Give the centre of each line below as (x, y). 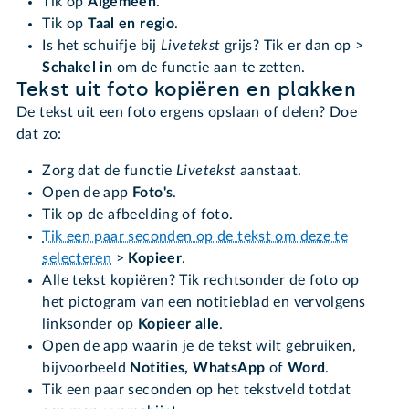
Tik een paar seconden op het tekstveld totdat (197, 389)
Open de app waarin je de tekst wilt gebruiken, (199, 346)
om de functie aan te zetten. (209, 67)
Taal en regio (131, 23)
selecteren (77, 258)
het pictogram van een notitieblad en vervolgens (204, 302)
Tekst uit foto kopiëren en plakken (187, 89)
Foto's (153, 192)
